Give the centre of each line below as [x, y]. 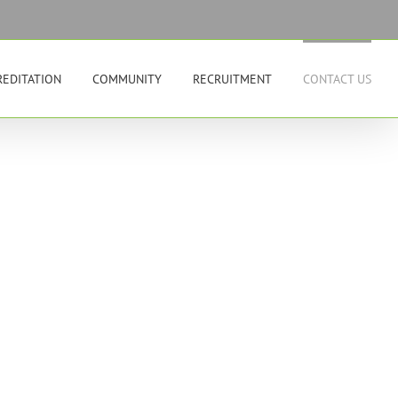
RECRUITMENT [232, 79]
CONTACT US [337, 79]
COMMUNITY [127, 79]
